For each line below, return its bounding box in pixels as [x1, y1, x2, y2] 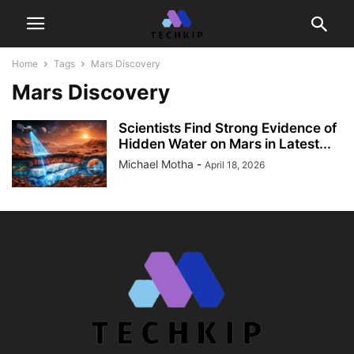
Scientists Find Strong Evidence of [119, 120, 337, 136]
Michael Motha [119, 157, 194, 171]
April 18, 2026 [205, 159, 265, 171]
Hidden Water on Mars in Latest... [119, 136, 331, 152]
